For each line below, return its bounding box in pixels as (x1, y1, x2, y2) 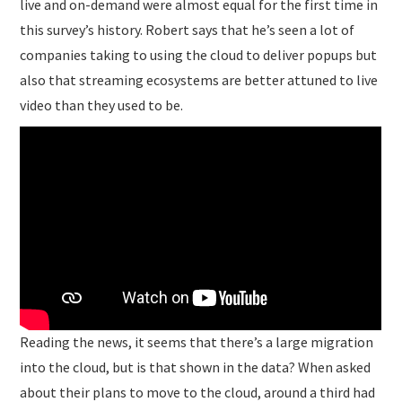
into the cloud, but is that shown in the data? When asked (20, 358, 371, 377)
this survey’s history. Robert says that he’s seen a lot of (20, 20, 355, 39)
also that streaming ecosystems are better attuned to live (20, 70, 379, 89)
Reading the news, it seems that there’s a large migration (20, 333, 374, 352)
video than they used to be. (20, 95, 184, 114)
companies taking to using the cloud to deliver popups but (20, 45, 378, 64)
